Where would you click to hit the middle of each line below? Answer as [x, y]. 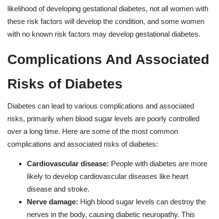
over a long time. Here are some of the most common [93, 131]
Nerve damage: [54, 201]
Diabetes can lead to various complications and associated [101, 106]
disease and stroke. [58, 189]
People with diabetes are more [159, 163]
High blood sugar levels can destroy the [143, 201]
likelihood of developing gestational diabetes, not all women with [108, 8]
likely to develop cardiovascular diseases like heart [108, 176]
